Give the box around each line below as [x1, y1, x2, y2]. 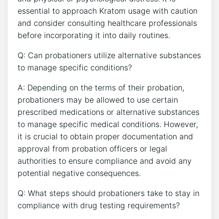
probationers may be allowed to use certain [18, 94, 178, 105]
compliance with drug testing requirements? [18, 200, 180, 210]
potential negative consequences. [18, 168, 141, 178]
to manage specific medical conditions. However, [18, 119, 198, 129]
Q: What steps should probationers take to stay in [18, 188, 199, 198]
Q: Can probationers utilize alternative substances [18, 50, 201, 60]
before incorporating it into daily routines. [18, 30, 170, 40]
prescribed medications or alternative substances [18, 107, 199, 117]
